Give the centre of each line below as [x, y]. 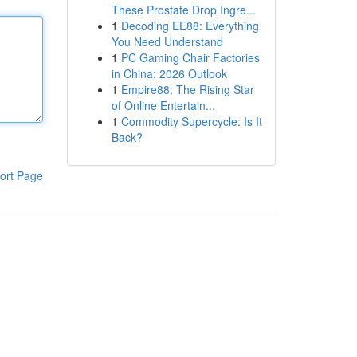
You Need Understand [167, 41]
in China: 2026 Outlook [169, 73]
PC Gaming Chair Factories [190, 57]
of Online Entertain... [163, 105]
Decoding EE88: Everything [190, 25]
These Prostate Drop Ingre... [183, 10]
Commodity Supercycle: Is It [191, 121]
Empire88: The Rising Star [187, 89]
